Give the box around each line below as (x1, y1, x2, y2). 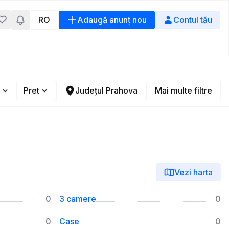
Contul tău (173, 15, 212, 25)
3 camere (59, 194, 96, 204)
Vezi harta (174, 167, 213, 177)
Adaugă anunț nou (77, 15, 147, 25)
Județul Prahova (75, 85, 138, 96)
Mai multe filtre (155, 85, 212, 96)
